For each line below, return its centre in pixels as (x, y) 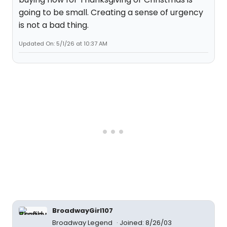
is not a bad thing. (54, 25)
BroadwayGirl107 (83, 211)
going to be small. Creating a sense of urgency (111, 12)
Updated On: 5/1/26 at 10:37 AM (63, 44)
